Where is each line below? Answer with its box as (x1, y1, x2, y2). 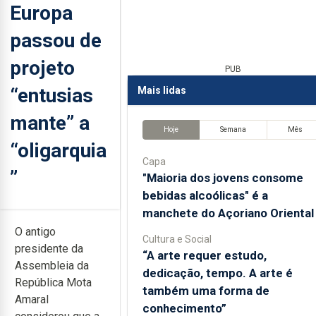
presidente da (15, 242, 83, 255)
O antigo (15, 225, 56, 238)
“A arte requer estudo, (142, 248, 267, 262)
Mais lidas (137, 84, 186, 96)
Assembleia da (15, 259, 89, 272)
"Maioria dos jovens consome (142, 170, 303, 185)
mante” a (10, 111, 90, 135)
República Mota (15, 276, 92, 289)
